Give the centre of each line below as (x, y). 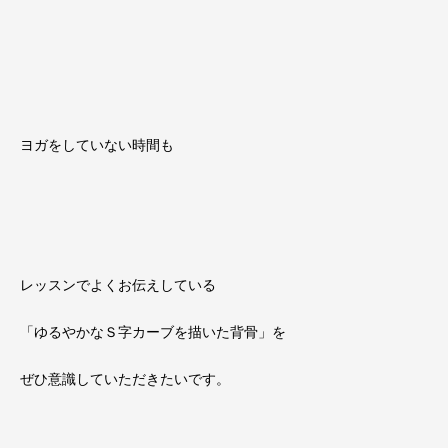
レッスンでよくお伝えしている (118, 285)
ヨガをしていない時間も (97, 145)
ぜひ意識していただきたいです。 (125, 379)
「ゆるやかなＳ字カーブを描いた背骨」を (153, 332)
